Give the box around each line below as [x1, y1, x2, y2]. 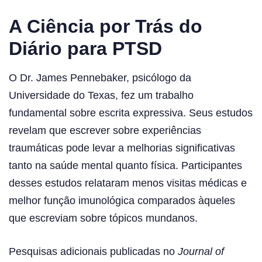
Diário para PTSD [9, 37, 162, 59]
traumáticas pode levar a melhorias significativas [9, 142, 235, 154]
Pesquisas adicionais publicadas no [9, 245, 178, 257]
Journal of [178, 245, 224, 257]
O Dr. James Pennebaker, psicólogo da [9, 71, 191, 84]
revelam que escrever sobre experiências [9, 124, 201, 136]
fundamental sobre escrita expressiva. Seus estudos [9, 106, 253, 119]
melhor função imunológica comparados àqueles [9, 194, 235, 206]
